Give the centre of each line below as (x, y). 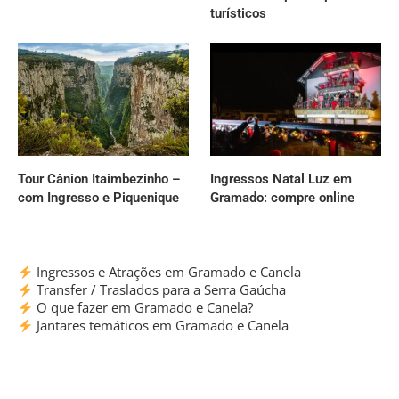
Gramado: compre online (283, 198)
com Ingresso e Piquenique (98, 198)
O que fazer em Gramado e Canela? (143, 308)
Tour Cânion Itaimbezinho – (99, 179)
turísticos (239, 13)
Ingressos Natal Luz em (281, 179)
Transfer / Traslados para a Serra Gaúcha (160, 290)
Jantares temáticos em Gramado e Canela (161, 326)
